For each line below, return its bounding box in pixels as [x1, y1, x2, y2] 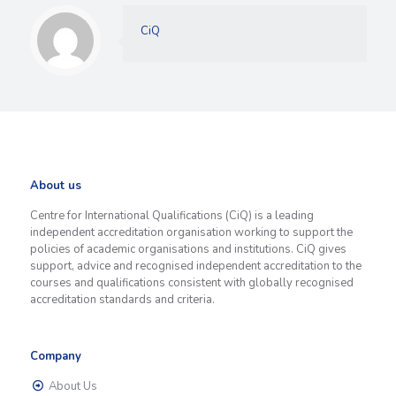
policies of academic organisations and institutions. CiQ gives [29, 241, 346, 257]
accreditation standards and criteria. [29, 292, 215, 308]
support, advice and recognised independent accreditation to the [29, 258, 362, 274]
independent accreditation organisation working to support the [29, 225, 353, 240]
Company [29, 348, 81, 364]
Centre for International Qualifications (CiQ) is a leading [29, 208, 314, 224]
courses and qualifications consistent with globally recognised [29, 275, 354, 291]
